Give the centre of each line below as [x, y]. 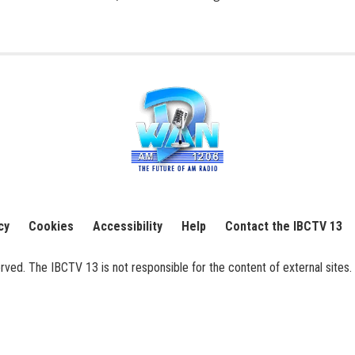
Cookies [52, 227]
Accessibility [127, 227]
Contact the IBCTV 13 [283, 227]
